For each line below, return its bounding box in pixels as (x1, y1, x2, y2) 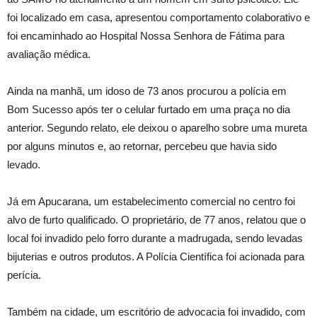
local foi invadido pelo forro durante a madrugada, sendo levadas (7, 231, 303, 244)
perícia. (7, 268, 41, 281)
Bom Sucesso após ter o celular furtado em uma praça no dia (7, 103, 290, 115)
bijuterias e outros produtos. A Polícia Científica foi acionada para (7, 250, 304, 263)
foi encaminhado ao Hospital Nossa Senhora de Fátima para (7, 29, 284, 42)
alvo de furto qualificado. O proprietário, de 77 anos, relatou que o (7, 213, 306, 226)
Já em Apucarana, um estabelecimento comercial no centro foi (7, 195, 295, 207)
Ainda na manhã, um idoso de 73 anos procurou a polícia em (7, 84, 287, 97)
